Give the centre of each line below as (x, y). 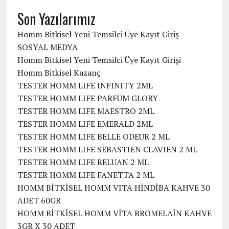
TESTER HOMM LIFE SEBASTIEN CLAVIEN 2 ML (107, 150)
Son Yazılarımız (56, 19)
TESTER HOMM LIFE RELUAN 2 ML (83, 162)
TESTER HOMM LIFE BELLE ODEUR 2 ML (93, 137)
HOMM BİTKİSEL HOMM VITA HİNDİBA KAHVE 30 (113, 188)
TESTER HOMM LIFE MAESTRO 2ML (86, 111)
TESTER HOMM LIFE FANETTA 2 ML (86, 175)
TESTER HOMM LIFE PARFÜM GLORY (87, 98)
